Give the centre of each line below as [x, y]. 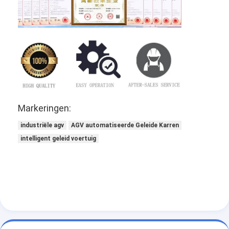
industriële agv [42, 125]
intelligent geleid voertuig [59, 138]
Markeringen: [45, 108]
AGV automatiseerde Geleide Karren [125, 125]
